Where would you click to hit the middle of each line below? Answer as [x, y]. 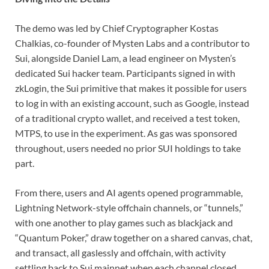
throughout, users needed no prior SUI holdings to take [128, 148]
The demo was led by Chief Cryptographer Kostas [117, 28]
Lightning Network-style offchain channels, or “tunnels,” [129, 207]
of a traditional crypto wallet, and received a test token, [127, 118]
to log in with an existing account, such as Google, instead [132, 103]
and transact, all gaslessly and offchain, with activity [120, 252]
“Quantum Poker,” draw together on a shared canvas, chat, [134, 237]
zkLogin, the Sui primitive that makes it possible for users [131, 88]
